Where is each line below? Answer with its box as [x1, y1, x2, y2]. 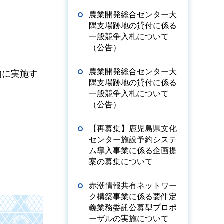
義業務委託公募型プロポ [89, 203, 177, 212]
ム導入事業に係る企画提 [89, 146, 177, 155]
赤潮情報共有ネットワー [89, 181, 177, 190]
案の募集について [89, 157, 153, 166]
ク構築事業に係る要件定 [89, 192, 177, 201]
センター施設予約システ [89, 135, 177, 144]
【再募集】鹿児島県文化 [89, 124, 177, 133]
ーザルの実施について [89, 214, 169, 223]
